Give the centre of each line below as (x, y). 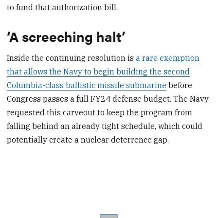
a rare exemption (168, 58)
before (180, 85)
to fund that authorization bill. (63, 8)
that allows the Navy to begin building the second (99, 72)
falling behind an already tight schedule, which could (105, 126)
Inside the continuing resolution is (72, 58)
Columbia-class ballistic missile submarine (87, 85)
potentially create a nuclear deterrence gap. (88, 140)
